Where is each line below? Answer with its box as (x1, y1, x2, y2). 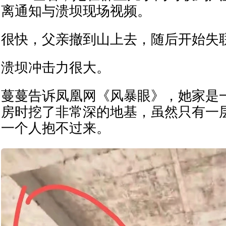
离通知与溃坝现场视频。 (1, 4, 151, 19)
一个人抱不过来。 (1, 121, 110, 136)
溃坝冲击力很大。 (1, 60, 110, 76)
